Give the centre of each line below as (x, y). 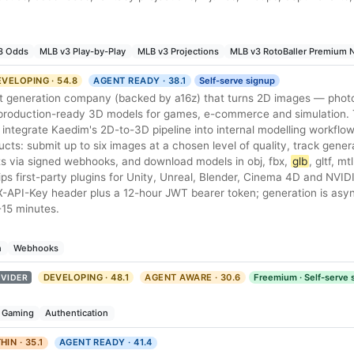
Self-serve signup (237, 80)
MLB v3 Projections (178, 51)
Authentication (77, 313)
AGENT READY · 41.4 (105, 343)
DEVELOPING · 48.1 (86, 277)
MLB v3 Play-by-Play (83, 51)
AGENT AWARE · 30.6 (193, 277)
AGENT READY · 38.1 (140, 80)
